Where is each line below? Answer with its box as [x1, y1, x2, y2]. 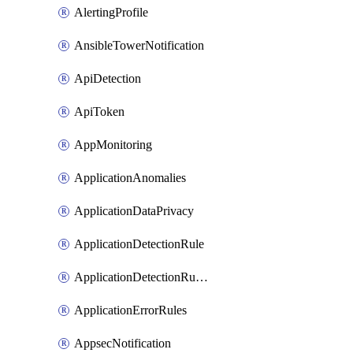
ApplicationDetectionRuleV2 [195, 270, 208, 284]
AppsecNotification [74, 336, 171, 350]
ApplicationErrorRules [74, 303, 187, 317]
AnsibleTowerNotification [74, 39, 204, 52]
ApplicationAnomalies [74, 171, 186, 184]
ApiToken [74, 105, 124, 118]
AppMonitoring [74, 138, 152, 151]
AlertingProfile [74, 6, 148, 19]
